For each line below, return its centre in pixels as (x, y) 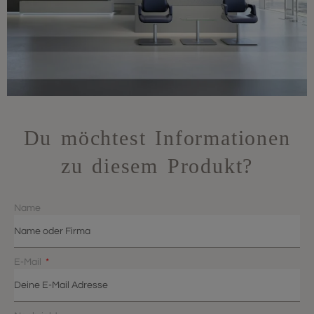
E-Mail (29, 262)
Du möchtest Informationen (157, 137)
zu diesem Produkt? (157, 165)
